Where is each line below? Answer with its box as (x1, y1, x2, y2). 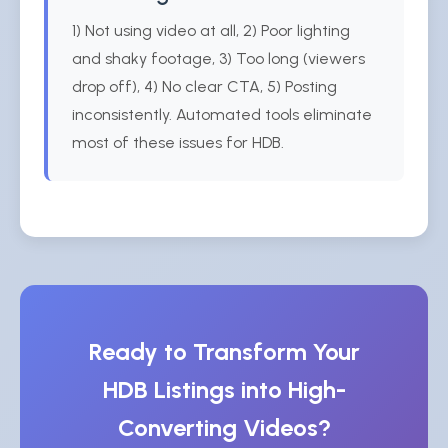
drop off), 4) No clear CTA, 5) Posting (72, 77, 337, 96)
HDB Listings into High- (102, 375, 346, 404)
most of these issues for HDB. (72, 133, 284, 152)
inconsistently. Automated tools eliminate (72, 105, 372, 124)
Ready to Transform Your (88, 337, 360, 366)
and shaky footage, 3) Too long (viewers (72, 49, 365, 68)
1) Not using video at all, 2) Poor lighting (72, 21, 350, 40)
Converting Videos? (117, 413, 331, 442)
